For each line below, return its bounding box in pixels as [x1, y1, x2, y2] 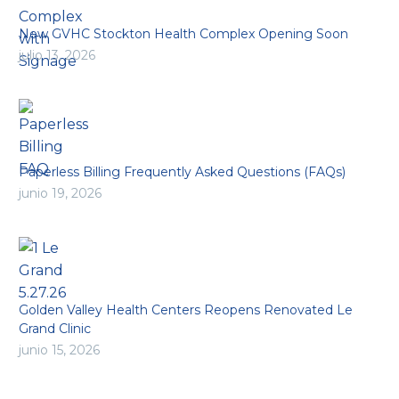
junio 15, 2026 [19, 342, 100, 359]
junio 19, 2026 [19, 185, 102, 202]
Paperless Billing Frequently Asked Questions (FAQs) [19, 164, 346, 181]
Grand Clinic [19, 321, 91, 338]
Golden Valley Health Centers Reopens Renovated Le [19, 302, 353, 319]
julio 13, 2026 [19, 47, 95, 64]
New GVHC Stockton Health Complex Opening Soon [19, 26, 348, 43]
